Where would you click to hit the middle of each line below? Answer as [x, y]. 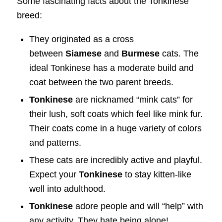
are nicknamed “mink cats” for [133, 99]
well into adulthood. [67, 189]
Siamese [83, 53]
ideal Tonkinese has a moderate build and [111, 68]
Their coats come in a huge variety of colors [115, 128]
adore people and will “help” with [138, 206]
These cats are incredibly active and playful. [115, 160]
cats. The [179, 53]
